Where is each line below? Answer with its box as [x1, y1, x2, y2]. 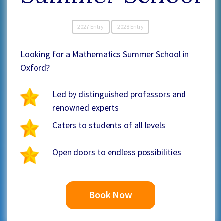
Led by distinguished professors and [52, 88, 186, 100]
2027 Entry [77, 22, 104, 30]
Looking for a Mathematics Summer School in [20, 48, 189, 60]
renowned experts [52, 101, 119, 113]
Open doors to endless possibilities [52, 146, 182, 158]
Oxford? [20, 61, 50, 73]
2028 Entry [117, 22, 144, 30]
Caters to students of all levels [52, 119, 166, 131]
